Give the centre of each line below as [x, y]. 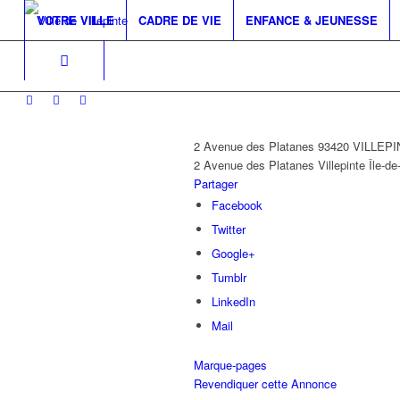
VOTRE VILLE [75, 20]
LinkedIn [233, 301]
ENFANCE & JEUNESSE [311, 20]
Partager [216, 183]
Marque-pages [230, 365]
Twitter [229, 229]
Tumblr [229, 277]
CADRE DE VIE [179, 20]
